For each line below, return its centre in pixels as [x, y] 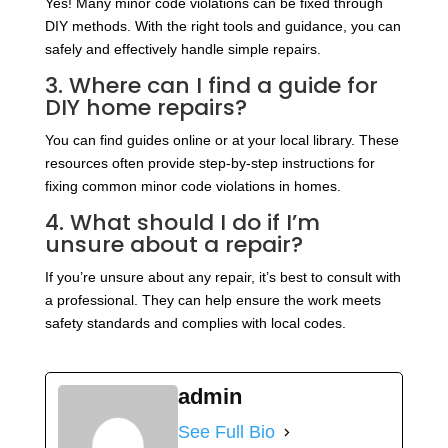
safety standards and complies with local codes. [195, 323]
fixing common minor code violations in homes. [192, 186]
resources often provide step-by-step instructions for [209, 163]
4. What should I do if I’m [182, 223]
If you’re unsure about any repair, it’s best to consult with [222, 277]
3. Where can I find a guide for [211, 86]
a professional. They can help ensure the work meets [212, 300]
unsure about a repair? [173, 245]
